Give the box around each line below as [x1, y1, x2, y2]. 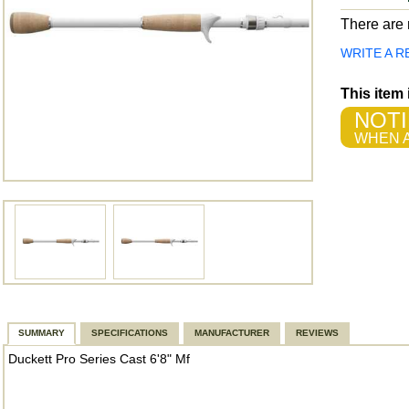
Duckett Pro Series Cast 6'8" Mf [8, 351, 190, 366]
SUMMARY [18, 328, 65, 338]
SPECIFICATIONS [91, 328, 168, 338]
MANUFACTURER [194, 328, 269, 338]
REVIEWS [296, 328, 339, 338]
